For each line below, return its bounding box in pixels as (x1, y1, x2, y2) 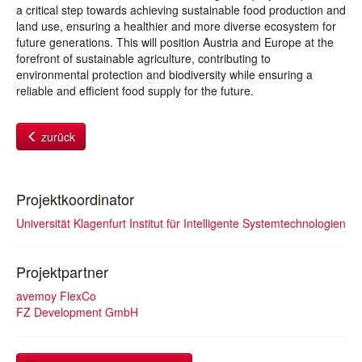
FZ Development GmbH (16, 304, 138, 320)
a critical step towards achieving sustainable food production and (16, 2, 346, 18)
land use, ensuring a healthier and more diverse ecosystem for (16, 18, 336, 34)
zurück (38, 128, 75, 145)
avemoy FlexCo (16, 288, 96, 304)
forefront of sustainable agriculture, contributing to (16, 50, 271, 66)
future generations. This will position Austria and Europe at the (16, 34, 334, 50)
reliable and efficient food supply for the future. (16, 82, 254, 99)
